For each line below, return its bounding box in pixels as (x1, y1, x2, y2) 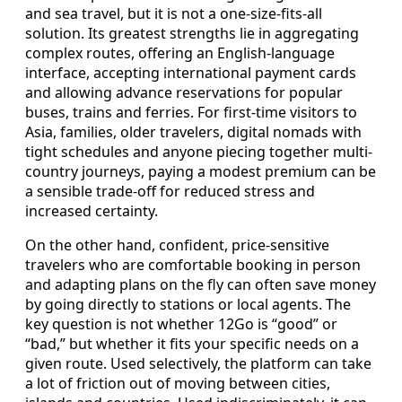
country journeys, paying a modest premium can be (25, 162, 376, 182)
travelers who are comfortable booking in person (25, 255, 361, 275)
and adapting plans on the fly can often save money (25, 275, 376, 295)
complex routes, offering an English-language (25, 43, 335, 64)
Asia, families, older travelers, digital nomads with (25, 122, 362, 143)
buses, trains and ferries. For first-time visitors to (25, 102, 357, 123)
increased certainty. (25, 201, 158, 222)
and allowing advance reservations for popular (25, 83, 343, 103)
